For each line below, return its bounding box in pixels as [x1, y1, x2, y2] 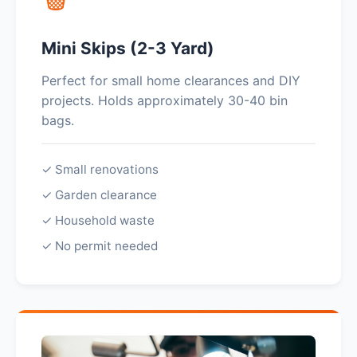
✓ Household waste [41, 213, 155, 228]
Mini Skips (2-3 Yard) [41, 38, 214, 58]
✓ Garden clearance [41, 187, 157, 202]
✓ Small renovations [41, 162, 159, 177]
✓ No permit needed [41, 238, 158, 253]
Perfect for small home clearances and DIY [41, 73, 300, 88]
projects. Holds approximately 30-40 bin [41, 92, 288, 108]
